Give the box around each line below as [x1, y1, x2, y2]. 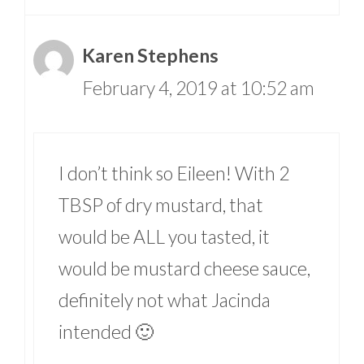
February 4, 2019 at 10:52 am [82, 76, 314, 99]
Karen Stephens [82, 43, 219, 67]
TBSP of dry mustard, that [58, 193, 263, 217]
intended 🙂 [58, 320, 154, 344]
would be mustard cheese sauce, [58, 257, 310, 280]
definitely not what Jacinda [58, 288, 271, 312]
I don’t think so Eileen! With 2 [58, 162, 289, 185]
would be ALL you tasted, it [58, 225, 270, 249]
